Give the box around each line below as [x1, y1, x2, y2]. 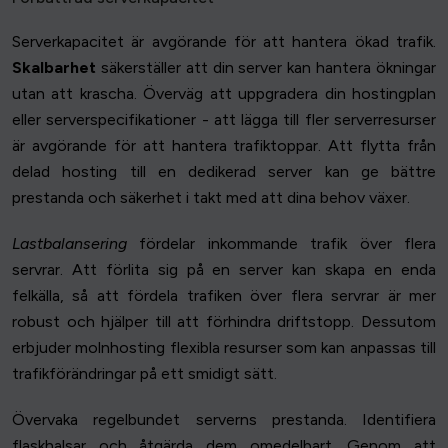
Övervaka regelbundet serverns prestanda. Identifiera [12, 410, 436, 430]
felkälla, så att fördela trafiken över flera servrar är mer [12, 286, 436, 306]
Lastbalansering [12, 234, 127, 254]
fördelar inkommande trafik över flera [127, 234, 436, 254]
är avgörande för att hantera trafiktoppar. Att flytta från [12, 136, 436, 156]
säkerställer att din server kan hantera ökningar [96, 58, 436, 78]
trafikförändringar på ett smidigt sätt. [12, 364, 277, 384]
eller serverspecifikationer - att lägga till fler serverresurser [12, 110, 436, 130]
